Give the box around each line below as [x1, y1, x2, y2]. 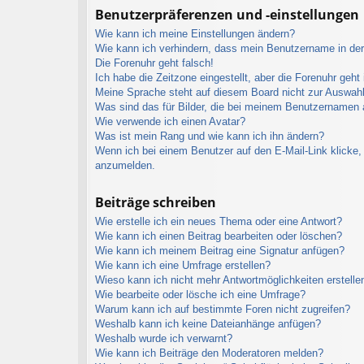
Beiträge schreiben [95, 193, 216, 211]
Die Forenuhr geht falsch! [95, 56, 214, 69]
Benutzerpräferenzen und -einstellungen [95, 5, 359, 24]
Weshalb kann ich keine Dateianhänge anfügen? [95, 317, 321, 330]
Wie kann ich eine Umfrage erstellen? [95, 258, 271, 271]
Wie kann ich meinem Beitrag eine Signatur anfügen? [95, 244, 344, 257]
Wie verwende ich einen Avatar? [95, 115, 245, 128]
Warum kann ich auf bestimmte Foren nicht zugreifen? [95, 302, 350, 315]
